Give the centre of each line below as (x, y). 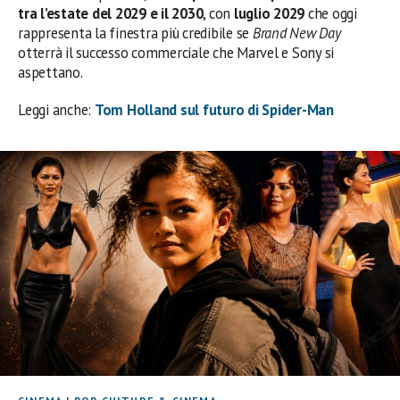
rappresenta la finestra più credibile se (135, 33)
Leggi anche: (56, 110)
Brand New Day (296, 33)
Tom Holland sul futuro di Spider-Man (214, 110)
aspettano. (50, 73)
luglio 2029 (269, 14)
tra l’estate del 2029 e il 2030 (111, 14)
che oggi (331, 14)
